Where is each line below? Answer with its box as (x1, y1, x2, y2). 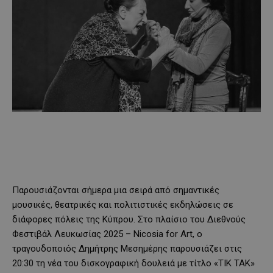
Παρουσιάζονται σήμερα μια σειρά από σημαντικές (12, 184, 219, 196)
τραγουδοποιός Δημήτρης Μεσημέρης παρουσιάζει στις (12, 243, 242, 254)
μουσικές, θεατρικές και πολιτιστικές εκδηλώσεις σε (12, 199, 233, 210)
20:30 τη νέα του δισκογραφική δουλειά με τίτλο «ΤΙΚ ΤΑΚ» (12, 257, 255, 269)
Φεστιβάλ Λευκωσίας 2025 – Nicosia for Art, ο (12, 228, 202, 239)
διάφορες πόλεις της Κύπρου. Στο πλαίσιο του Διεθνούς (12, 213, 246, 225)
